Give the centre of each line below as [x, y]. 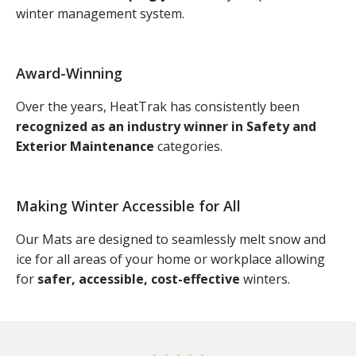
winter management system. [100, 13]
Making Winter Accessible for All [128, 205]
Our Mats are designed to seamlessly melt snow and [171, 239]
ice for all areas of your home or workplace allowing [170, 259]
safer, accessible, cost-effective [139, 279]
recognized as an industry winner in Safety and [166, 126]
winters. [265, 279]
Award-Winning [69, 73]
